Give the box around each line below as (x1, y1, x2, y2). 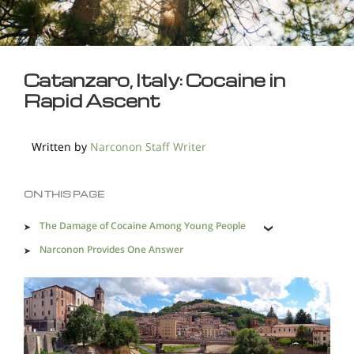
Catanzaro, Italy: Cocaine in (24, 69, 285, 91)
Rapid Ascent (24, 89, 160, 111)
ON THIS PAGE (24, 188, 104, 200)
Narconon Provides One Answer (40, 243, 183, 256)
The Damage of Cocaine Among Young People (40, 219, 246, 232)
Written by (32, 139, 90, 154)
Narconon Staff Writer (90, 139, 206, 154)
